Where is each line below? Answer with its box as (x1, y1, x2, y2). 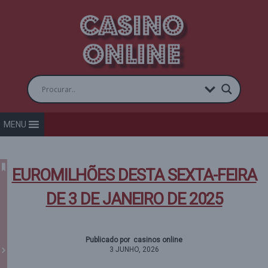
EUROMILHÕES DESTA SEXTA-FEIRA (11, 166, 257, 185)
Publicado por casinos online (86, 236, 182, 244)
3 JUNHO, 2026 (109, 245, 159, 254)
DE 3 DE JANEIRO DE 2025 (45, 190, 223, 209)
